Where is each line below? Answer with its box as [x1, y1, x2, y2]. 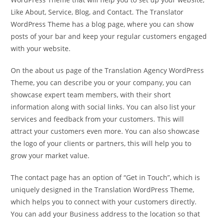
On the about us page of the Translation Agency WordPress [11, 66, 204, 75]
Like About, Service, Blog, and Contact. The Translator [11, 7, 184, 17]
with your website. [11, 44, 71, 54]
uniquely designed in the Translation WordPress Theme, [11, 185, 195, 195]
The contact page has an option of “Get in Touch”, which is [11, 173, 200, 182]
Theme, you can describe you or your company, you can [11, 78, 192, 88]
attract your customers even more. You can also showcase [11, 127, 200, 136]
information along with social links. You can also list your [11, 102, 196, 112]
